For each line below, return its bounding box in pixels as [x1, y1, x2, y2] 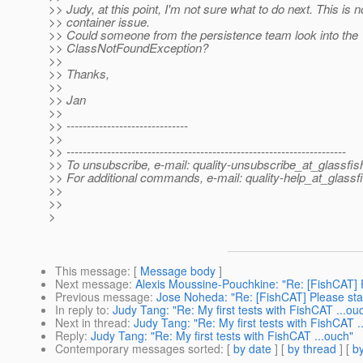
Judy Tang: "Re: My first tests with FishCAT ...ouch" [91, 327, 353, 344]
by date [233, 340, 271, 357]
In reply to [55, 301, 106, 318]
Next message [55, 275, 129, 293]
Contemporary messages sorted [55, 340, 220, 357]
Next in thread [55, 314, 127, 331]
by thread [288, 340, 336, 357]
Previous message [55, 288, 150, 305]
